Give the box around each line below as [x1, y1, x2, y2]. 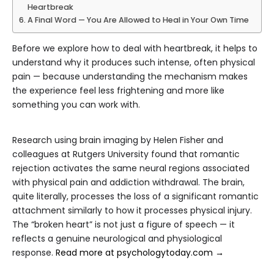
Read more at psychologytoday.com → [56, 246, 224, 259]
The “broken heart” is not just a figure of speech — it [12, 218, 235, 231]
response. [12, 246, 56, 259]
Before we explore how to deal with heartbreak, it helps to [12, 42, 257, 55]
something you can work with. [12, 98, 140, 111]
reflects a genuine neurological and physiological [12, 232, 222, 245]
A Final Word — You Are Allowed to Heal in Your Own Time [27, 15, 249, 26]
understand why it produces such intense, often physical [12, 56, 255, 69]
